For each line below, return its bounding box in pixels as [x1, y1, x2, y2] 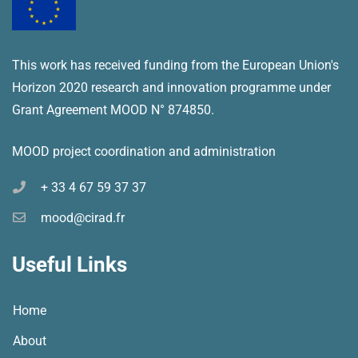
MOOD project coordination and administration [12, 144, 276, 160]
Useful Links [12, 253, 127, 277]
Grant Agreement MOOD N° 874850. [12, 102, 214, 118]
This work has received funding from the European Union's [12, 58, 339, 74]
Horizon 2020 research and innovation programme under [12, 80, 331, 96]
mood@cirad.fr [41, 210, 125, 226]
